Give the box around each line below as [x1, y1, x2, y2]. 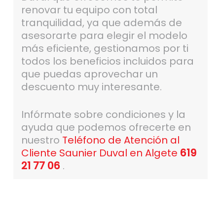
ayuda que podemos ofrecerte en [21, 120, 191, 135]
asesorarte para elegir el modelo [21, 29, 187, 43]
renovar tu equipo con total [21, 3, 157, 17]
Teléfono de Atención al [62, 133, 180, 147]
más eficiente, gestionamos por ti [21, 41, 188, 56]
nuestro [21, 133, 62, 147]
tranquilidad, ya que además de [21, 16, 182, 30]
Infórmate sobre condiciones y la [21, 108, 185, 122]
